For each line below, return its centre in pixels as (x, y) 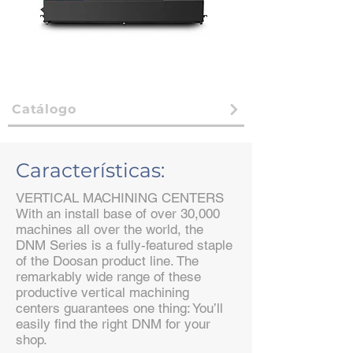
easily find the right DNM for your (113, 324)
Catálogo (44, 109)
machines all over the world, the (110, 229)
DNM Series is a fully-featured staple (124, 245)
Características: (90, 170)
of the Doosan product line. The (107, 261)
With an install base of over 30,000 (118, 214)
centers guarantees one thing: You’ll (119, 308)
